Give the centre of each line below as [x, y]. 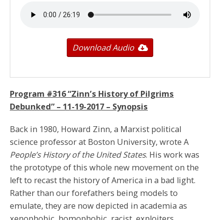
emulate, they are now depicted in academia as [98, 206]
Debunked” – [36, 107]
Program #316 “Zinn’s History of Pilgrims [92, 94]
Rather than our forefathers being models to [94, 193]
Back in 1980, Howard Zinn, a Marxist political [96, 129]
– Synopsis [126, 107]
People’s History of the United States [78, 155]
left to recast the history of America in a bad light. [103, 180]
